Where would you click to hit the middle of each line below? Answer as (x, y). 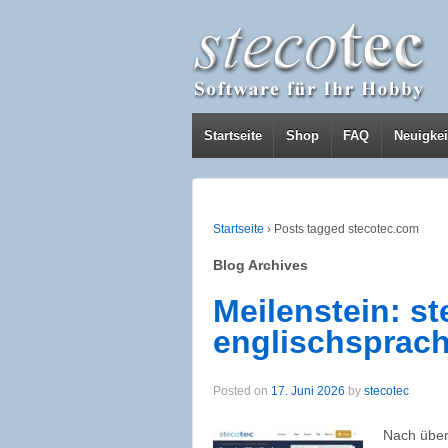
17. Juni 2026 (308, 391)
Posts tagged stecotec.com (346, 229)
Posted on (242, 391)
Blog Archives (260, 264)
